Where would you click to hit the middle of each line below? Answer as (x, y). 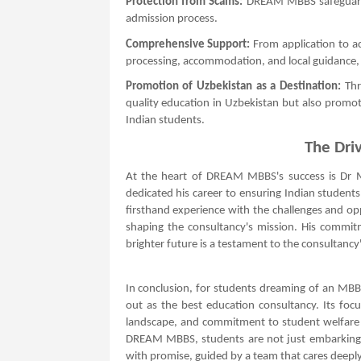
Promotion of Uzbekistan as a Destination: (233, 87)
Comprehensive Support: (188, 44)
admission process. (171, 19)
